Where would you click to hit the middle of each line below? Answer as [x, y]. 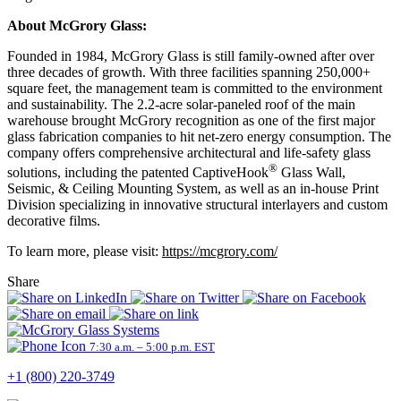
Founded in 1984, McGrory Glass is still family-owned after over [191, 55]
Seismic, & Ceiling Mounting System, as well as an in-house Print [193, 188]
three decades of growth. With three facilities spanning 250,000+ [189, 72]
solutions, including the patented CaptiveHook [138, 172]
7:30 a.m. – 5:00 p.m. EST [152, 346]
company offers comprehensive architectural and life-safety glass [189, 152]
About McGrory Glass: [77, 25]
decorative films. [54, 220]
